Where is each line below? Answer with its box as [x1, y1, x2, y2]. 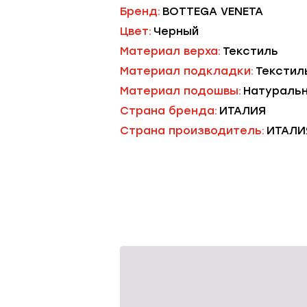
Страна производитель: [120, 124, 265, 137]
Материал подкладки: [120, 64, 254, 77]
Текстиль [223, 45, 278, 58]
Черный [153, 25, 199, 38]
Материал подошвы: [120, 84, 241, 97]
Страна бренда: [120, 104, 217, 117]
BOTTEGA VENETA [162, 5, 263, 18]
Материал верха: [120, 45, 221, 58]
